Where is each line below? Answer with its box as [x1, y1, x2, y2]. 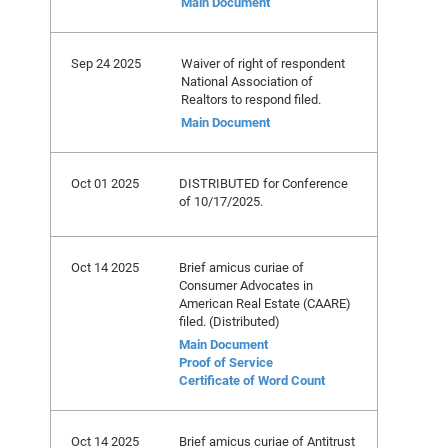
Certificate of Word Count [179, 371, 325, 389]
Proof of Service [179, 353, 273, 371]
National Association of [181, 72, 313, 90]
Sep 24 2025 [71, 54, 141, 72]
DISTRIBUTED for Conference [179, 174, 348, 192]
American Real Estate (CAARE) [179, 294, 351, 312]
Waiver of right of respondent [181, 54, 345, 72]
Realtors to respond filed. [181, 90, 321, 108]
